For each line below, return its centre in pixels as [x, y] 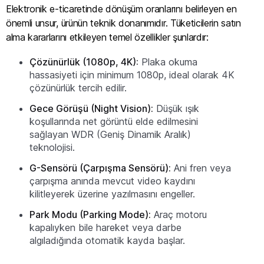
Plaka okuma [168, 62]
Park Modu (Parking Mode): [90, 214]
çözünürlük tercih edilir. [78, 88]
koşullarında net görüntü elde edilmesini [114, 122]
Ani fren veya [201, 168]
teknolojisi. [52, 148]
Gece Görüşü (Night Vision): [91, 109]
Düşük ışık [176, 109]
